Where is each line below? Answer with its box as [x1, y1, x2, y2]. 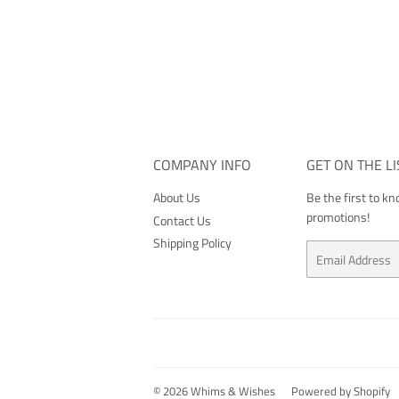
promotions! [305, 208, 372, 227]
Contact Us [153, 210, 211, 230]
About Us [153, 188, 200, 208]
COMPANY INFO [153, 154, 251, 176]
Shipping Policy [153, 233, 232, 253]
